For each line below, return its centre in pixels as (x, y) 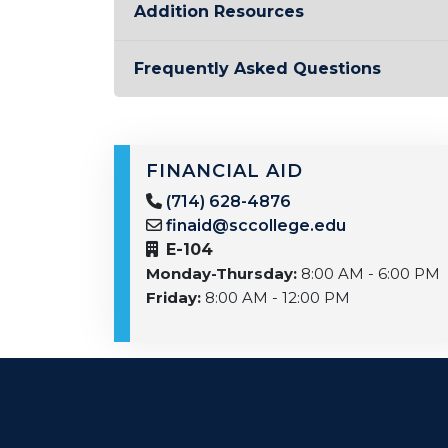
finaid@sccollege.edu (256, 225)
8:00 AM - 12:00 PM (275, 297)
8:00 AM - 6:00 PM (368, 273)
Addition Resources (219, 11)
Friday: (173, 297)
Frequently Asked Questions (257, 68)
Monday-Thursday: (221, 273)
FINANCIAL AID (224, 171)
